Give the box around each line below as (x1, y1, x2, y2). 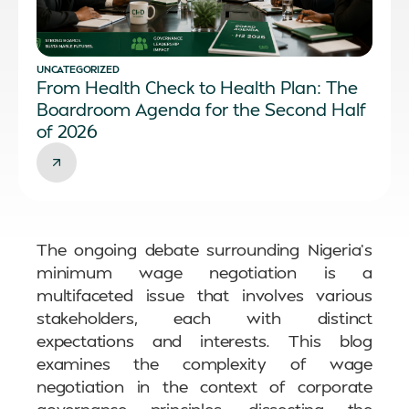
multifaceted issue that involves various (37, 284, 372, 306)
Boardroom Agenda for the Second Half (37, 98, 366, 121)
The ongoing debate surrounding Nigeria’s (37, 238, 372, 260)
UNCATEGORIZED (37, 63, 120, 77)
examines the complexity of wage (37, 352, 372, 374)
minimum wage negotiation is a (37, 261, 372, 283)
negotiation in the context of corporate (37, 375, 372, 397)
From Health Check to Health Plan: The (37, 76, 358, 100)
